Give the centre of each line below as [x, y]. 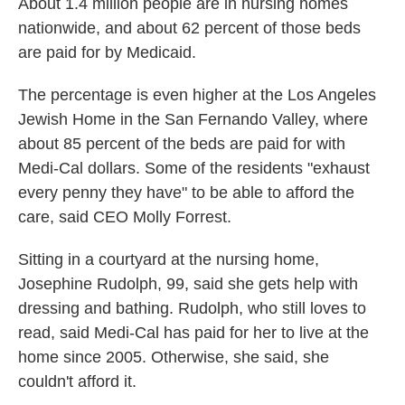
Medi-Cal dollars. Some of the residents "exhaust [194, 168]
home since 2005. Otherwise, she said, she [174, 357]
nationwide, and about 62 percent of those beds [189, 28]
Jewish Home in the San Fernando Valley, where [193, 119]
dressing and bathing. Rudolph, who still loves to [192, 308]
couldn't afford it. [77, 381]
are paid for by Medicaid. [107, 52]
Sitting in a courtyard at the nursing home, [169, 259]
